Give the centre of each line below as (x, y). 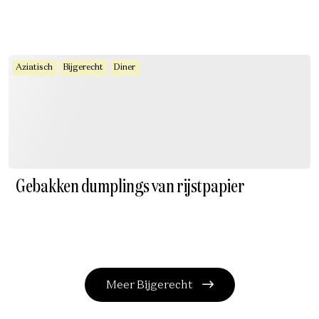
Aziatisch (34, 68)
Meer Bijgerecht (150, 286)
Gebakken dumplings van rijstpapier (130, 187)
